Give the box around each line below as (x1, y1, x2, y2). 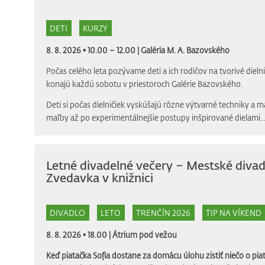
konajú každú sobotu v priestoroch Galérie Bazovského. (46, 79, 243, 89)
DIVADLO (50, 207, 85, 218)
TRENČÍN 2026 (136, 207, 190, 218)
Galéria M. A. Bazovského (140, 45, 230, 56)
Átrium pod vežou (112, 230, 177, 240)
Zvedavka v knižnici (46, 170, 153, 185)
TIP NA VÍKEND (206, 207, 261, 218)
